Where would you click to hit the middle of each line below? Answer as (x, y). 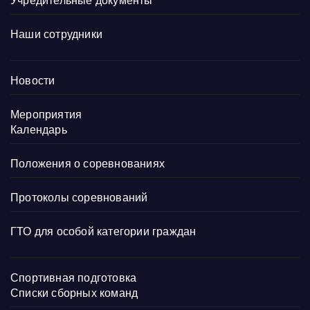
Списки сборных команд (74, 293)
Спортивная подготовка (74, 277)
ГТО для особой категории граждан (103, 231)
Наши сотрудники (56, 34)
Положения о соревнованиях (88, 163)
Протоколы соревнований (79, 197)
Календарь (39, 129)
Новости (33, 80)
